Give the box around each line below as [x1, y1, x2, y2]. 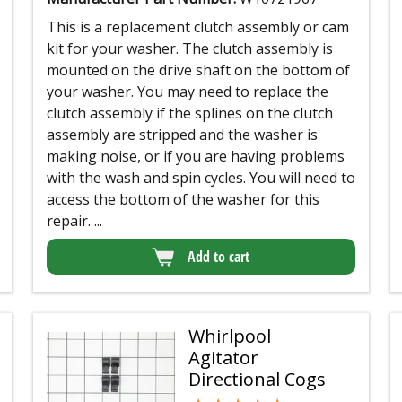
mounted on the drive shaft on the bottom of [46, 60, 350, 81]
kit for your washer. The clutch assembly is [46, 39, 333, 59]
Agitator [188, 345, 259, 371]
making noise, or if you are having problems [46, 146, 345, 167]
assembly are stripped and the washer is [46, 125, 318, 145]
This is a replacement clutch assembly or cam [46, 17, 349, 38]
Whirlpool [188, 324, 272, 349]
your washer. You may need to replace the [46, 82, 328, 102]
